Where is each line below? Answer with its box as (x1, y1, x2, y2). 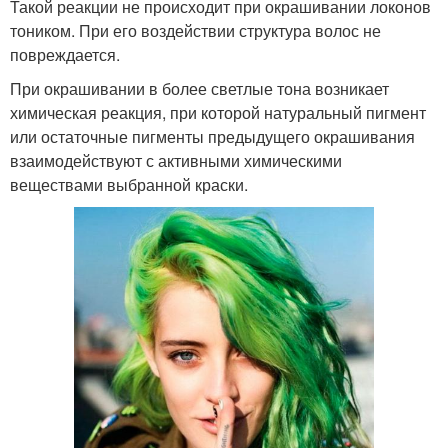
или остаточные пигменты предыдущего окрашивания (10, 125, 415, 149)
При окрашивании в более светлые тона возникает (10, 77, 389, 101)
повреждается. (10, 43, 120, 67)
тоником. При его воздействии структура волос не (10, 19, 381, 43)
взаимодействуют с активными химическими (10, 149, 342, 173)
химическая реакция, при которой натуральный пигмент (10, 101, 426, 125)
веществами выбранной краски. (10, 173, 248, 197)
